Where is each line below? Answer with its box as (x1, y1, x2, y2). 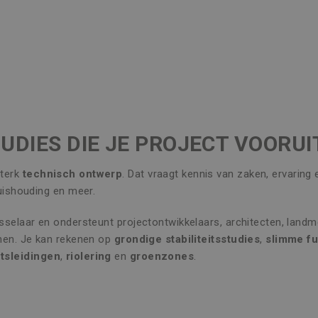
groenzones (129, 250, 194, 263)
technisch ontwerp (19, 168, 123, 180)
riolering (65, 250, 111, 263)
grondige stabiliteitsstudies (114, 233, 261, 246)
